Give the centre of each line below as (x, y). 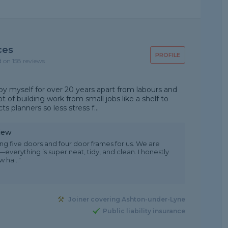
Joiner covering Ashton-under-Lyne (126, 199)
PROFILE (167, 55)
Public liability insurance (144, 211)
